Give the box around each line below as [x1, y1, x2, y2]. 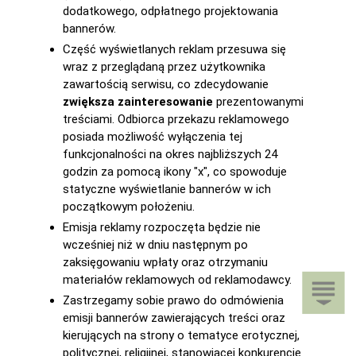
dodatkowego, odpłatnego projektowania [63, 4, 278, 18]
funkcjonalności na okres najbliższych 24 [63, 147, 277, 161]
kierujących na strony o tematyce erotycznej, [63, 328, 300, 342]
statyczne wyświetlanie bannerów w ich [63, 182, 271, 196]
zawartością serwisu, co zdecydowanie [63, 77, 269, 91]
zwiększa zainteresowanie [63, 95, 213, 109]
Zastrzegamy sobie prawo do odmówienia [63, 293, 284, 308]
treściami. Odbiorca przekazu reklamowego [63, 112, 289, 126]
